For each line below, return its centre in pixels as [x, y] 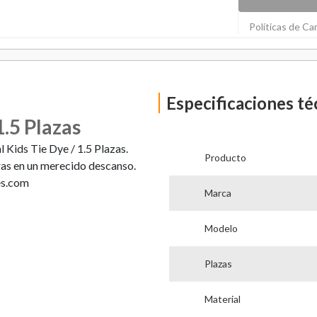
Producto [225, 157]
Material [222, 299]
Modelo [221, 228]
